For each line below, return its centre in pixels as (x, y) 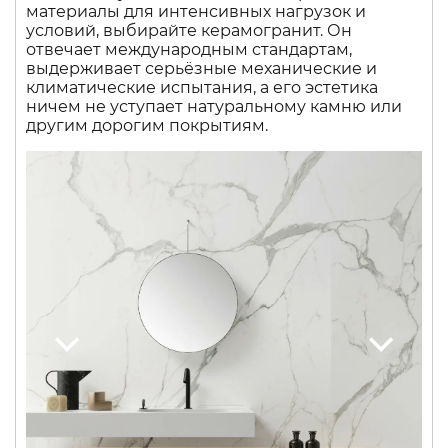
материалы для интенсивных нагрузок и (196, 11)
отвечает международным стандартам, (189, 49)
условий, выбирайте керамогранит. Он (189, 30)
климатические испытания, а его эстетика (202, 87)
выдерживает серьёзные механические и (201, 68)
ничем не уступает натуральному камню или (214, 106)
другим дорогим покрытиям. (147, 125)
